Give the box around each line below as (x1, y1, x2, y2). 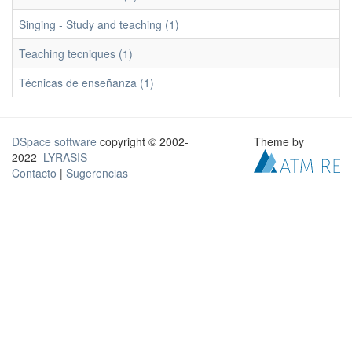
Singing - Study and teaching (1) (19, 16, 179, 32)
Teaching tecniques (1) (19, 46, 133, 61)
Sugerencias (66, 165, 128, 181)
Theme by (254, 134, 308, 149)
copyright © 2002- (97, 134, 189, 149)
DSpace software (12, 134, 97, 149)
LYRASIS (43, 149, 87, 165)
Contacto (12, 165, 57, 181)
